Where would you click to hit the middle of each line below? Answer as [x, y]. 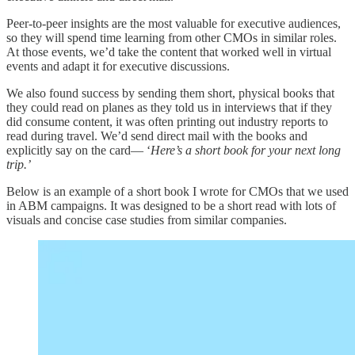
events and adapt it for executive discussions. [120, 67]
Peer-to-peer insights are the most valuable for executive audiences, [174, 24]
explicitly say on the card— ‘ [78, 151]
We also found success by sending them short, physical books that [170, 94]
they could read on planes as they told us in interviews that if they [169, 108]
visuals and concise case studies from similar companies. [148, 220]
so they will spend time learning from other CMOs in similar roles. [172, 38]
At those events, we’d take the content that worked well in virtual [169, 52]
